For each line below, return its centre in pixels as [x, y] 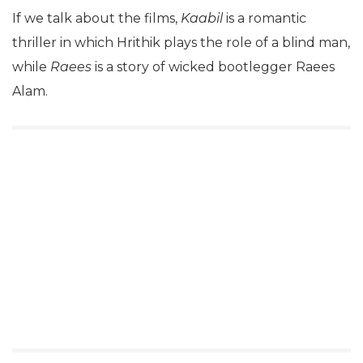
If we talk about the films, [96, 18]
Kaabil [202, 18]
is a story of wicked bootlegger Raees [213, 66]
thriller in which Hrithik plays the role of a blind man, [181, 42]
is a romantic [265, 18]
